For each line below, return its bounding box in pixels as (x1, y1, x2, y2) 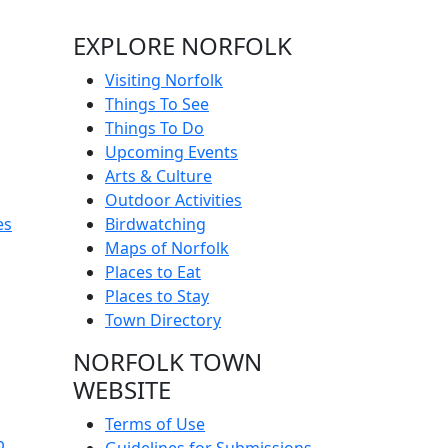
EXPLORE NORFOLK (73, 29, 292, 62)
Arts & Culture (105, 165, 212, 187)
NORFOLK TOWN (73, 345, 262, 378)
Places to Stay (105, 285, 209, 307)
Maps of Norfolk (105, 237, 229, 259)
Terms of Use (105, 413, 205, 435)
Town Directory (105, 309, 221, 331)
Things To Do (105, 117, 204, 139)
